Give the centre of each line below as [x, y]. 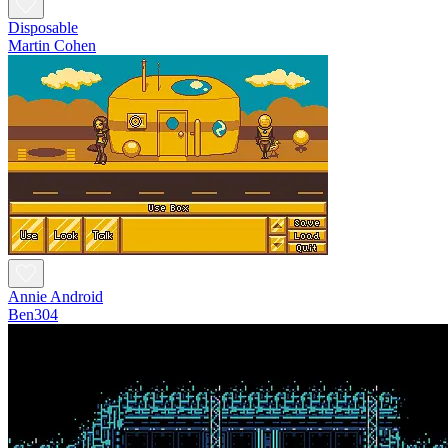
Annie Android [55, 296]
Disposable [43, 27]
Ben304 [33, 314]
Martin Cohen [52, 45]
